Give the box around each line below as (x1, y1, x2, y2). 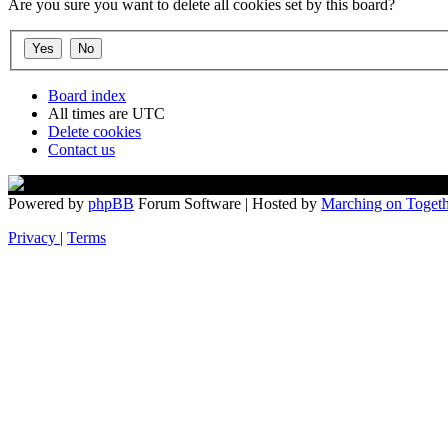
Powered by (8, 195, 88, 212)
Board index (48, 87, 126, 104)
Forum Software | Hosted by (134, 195, 321, 212)
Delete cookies (48, 123, 141, 140)
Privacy (8, 229, 56, 246)
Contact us (48, 141, 115, 158)
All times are (48, 105, 132, 122)
